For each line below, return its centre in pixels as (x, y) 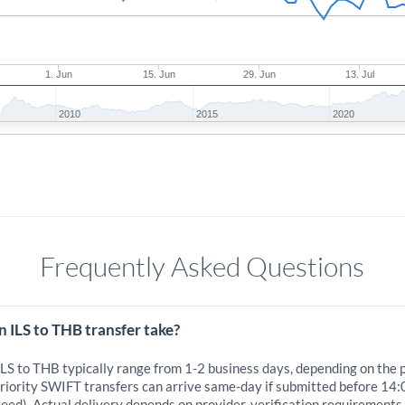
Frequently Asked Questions (202, 266)
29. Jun (260, 74)
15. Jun (160, 74)
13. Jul (360, 74)
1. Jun (59, 74)
